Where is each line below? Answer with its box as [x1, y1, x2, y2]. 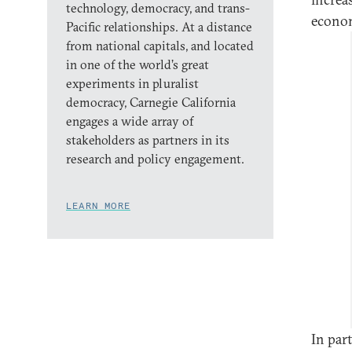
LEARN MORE [66, 200, 130, 211]
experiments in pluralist [66, 75, 199, 91]
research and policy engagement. [66, 151, 244, 167]
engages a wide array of [66, 113, 193, 129]
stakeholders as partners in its [66, 132, 229, 148]
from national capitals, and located [66, 38, 254, 53]
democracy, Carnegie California [66, 94, 236, 110]
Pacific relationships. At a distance [66, 19, 252, 35]
